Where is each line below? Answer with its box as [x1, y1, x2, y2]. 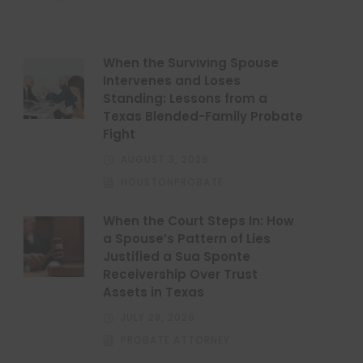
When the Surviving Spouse [103, 54, 280, 72]
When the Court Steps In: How [103, 212, 295, 230]
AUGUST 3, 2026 [121, 152, 210, 167]
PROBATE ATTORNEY [121, 333, 231, 348]
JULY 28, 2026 [121, 310, 196, 325]
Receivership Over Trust [103, 266, 258, 284]
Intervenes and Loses [103, 72, 241, 90]
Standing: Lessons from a [103, 90, 268, 108]
